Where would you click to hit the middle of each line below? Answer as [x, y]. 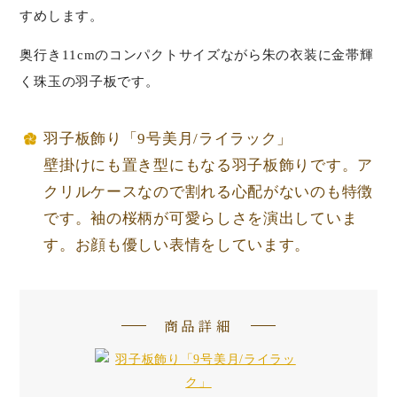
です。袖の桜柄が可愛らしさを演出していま [201, 219]
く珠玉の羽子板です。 [90, 82]
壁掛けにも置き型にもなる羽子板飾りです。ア [208, 166]
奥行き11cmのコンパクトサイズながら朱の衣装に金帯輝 [197, 55]
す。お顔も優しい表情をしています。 [177, 245]
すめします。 [62, 16]
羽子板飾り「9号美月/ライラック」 [168, 139]
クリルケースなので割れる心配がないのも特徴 [208, 192]
